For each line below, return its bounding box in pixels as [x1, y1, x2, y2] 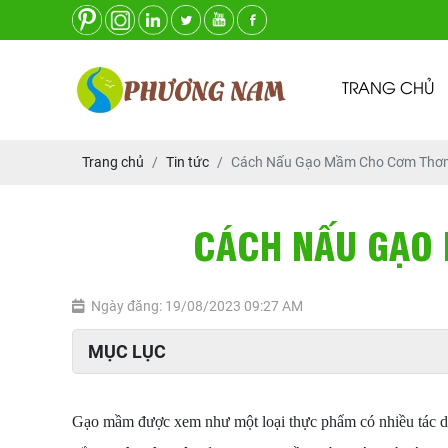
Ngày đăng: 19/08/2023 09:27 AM [91, 298, 303, 314]
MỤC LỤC [88, 341, 166, 362]
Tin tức [166, 154, 209, 170]
